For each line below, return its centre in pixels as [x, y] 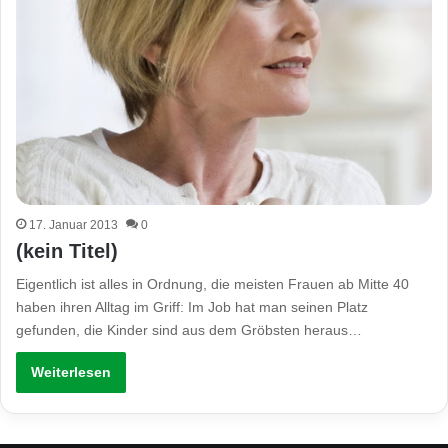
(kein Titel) [67, 251]
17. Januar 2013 [74, 225]
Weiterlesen [71, 372]
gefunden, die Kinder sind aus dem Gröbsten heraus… [189, 330]
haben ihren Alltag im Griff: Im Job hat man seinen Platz [192, 307]
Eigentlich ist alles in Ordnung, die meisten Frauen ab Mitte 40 [213, 284]
